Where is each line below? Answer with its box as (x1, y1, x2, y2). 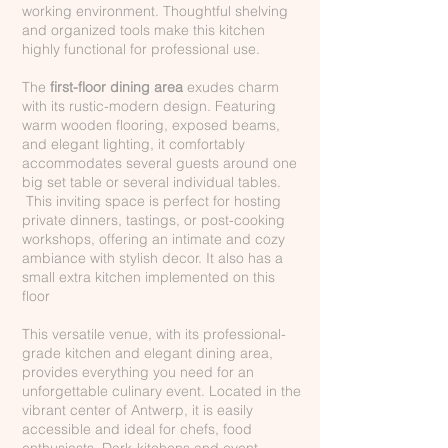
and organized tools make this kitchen (22, 21, 265, 39)
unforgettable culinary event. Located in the (22, 382, 301, 400)
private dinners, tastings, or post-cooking (22, 211, 285, 229)
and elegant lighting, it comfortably (22, 135, 245, 153)
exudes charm (183, 78, 279, 96)
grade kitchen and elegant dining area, (22, 344, 273, 362)
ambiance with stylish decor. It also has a (22, 249, 283, 267)
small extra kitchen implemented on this (22, 268, 275, 286)
